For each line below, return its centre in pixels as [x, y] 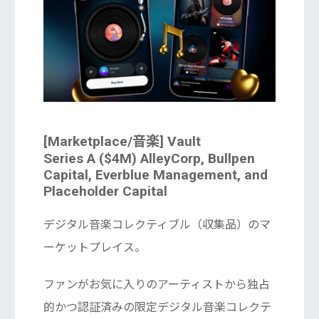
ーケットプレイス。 [94, 247]
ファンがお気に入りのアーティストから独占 [156, 284]
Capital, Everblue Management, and [155, 174]
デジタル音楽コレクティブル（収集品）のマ [157, 224]
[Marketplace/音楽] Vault [122, 141]
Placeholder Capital [105, 191]
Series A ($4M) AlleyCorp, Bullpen [149, 158]
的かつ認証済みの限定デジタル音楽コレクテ [157, 307]
